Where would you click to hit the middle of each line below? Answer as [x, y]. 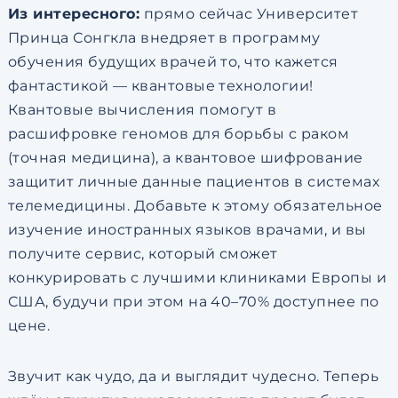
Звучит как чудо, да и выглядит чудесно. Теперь [193, 376]
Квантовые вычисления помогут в [142, 110]
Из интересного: [74, 14]
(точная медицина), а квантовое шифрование [185, 158]
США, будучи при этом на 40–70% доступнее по [193, 302]
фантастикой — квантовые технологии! [160, 86]
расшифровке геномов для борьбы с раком [179, 134]
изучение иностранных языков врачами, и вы [187, 230]
